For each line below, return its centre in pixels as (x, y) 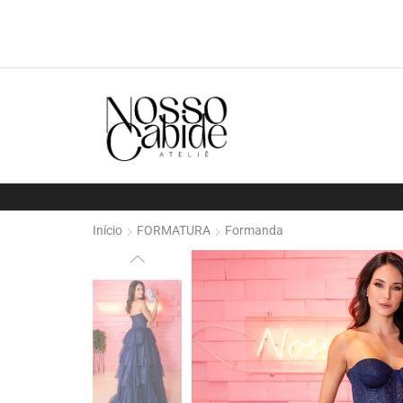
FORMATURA (174, 230)
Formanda (254, 230)
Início (107, 230)
